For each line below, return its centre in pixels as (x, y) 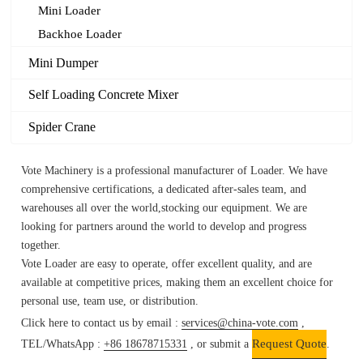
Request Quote (290, 343)
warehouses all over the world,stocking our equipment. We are (164, 207)
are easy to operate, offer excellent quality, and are (196, 263)
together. (41, 245)
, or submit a (220, 344)
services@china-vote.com (240, 322)
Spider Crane (62, 127)
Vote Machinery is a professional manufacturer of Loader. (155, 170)
